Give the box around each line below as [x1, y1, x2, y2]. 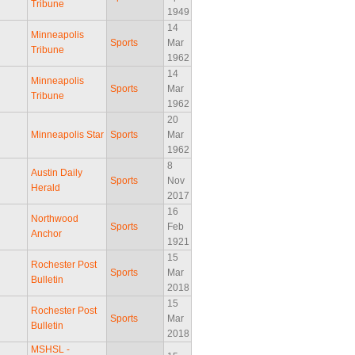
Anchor [31, 228, 63, 240]
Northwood [31, 213, 79, 225]
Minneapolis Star [31, 129, 105, 141]
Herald [31, 182, 61, 194]
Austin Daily [31, 167, 83, 179]
